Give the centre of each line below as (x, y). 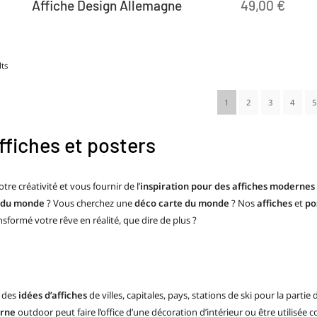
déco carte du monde (182, 203)
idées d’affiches (53, 295)
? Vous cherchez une (90, 203)
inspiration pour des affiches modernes (227, 186)
